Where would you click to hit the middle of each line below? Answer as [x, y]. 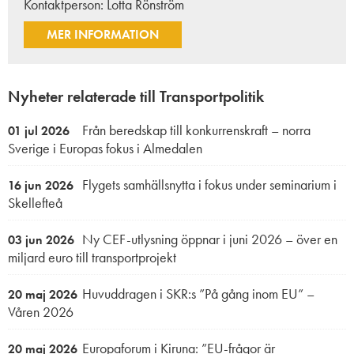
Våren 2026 [41, 311]
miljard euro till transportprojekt [92, 257]
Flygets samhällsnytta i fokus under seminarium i [208, 184]
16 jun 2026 [41, 185]
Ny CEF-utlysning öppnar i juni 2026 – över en [208, 239]
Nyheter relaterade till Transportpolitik [136, 96]
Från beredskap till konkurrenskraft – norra [195, 130]
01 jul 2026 [39, 130]
